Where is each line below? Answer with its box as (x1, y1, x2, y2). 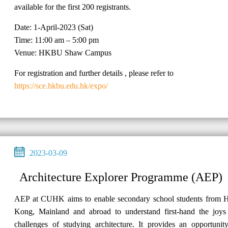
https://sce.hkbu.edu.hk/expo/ (14, 81, 108, 90)
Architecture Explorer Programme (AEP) (19, 170, 222, 184)
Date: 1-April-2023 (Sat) (14, 22, 93, 32)
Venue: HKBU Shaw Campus (14, 48, 111, 57)
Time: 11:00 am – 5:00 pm (14, 35, 99, 44)
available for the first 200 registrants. (14, 2, 131, 11)
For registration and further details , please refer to (14, 68, 174, 77)
